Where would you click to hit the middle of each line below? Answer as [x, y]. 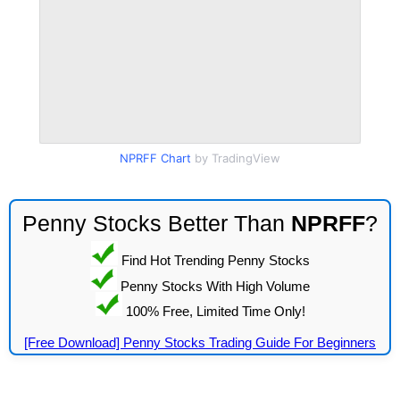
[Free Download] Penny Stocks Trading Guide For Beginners [200, 342]
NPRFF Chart [155, 158]
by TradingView [236, 158]
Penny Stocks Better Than [157, 223]
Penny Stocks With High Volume [213, 285]
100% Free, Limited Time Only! [213, 311]
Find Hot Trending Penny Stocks [213, 260]
